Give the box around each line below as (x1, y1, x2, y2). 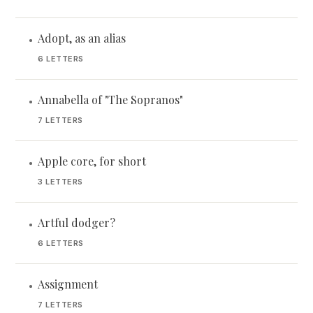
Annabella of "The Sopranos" (38, 92, 183, 107)
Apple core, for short (38, 154, 146, 168)
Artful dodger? (38, 215, 115, 230)
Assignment (38, 277, 98, 291)
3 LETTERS (38, 177, 83, 187)
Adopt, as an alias (38, 31, 126, 45)
